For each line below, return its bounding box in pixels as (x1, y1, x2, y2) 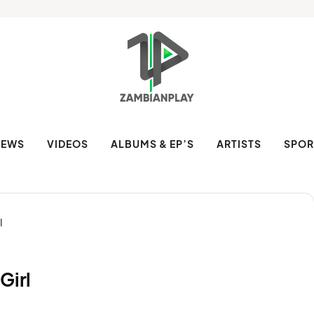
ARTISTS (217, 137, 261, 150)
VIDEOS (47, 137, 88, 150)
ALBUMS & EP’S (111, 137, 194, 150)
